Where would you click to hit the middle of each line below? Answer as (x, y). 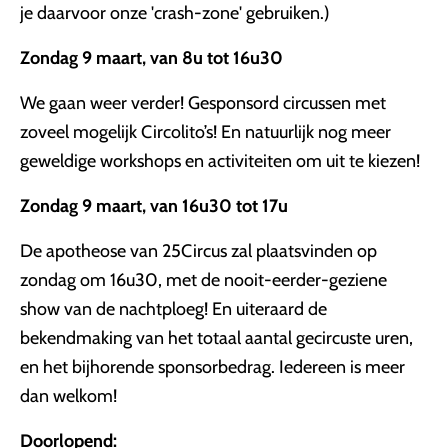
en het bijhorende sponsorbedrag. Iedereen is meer (212, 367)
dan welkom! (68, 396)
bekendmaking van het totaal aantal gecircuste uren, (216, 338)
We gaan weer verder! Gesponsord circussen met (203, 103)
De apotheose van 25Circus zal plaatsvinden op (198, 251)
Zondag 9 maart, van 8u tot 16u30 (151, 58)
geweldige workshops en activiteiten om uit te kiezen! (220, 161)
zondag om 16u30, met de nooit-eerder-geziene (203, 280)
